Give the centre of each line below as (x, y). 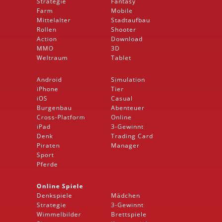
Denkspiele (55, 195)
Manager (125, 145)
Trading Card (132, 136)
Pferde (47, 164)
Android (49, 79)
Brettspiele (129, 214)
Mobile (122, 10)
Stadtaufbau (131, 20)
